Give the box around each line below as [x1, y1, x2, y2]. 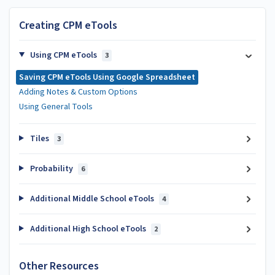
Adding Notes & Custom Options [19, 85, 137, 98]
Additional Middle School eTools [28, 192, 156, 205]
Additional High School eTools [28, 222, 148, 235]
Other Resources [19, 258, 99, 274]
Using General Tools [19, 100, 93, 113]
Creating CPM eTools [19, 17, 117, 33]
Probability [28, 162, 75, 175]
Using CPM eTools [28, 48, 99, 61]
